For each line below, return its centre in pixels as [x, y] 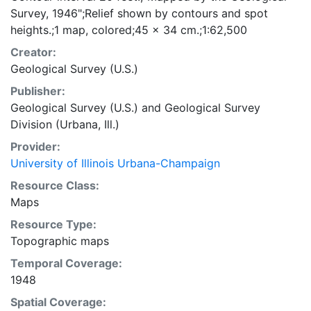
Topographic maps [60, 241]
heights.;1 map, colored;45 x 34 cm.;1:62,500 [129, 30]
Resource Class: [55, 185]
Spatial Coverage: [58, 302]
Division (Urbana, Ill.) [65, 124]
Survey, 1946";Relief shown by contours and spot [139, 13]
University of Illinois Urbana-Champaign [115, 163]
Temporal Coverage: [66, 263]
